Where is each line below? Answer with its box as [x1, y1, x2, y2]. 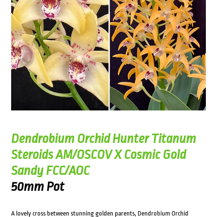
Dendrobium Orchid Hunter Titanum [11, 131, 196, 146]
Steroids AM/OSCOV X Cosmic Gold [11, 147, 186, 162]
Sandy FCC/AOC [11, 163, 90, 178]
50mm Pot [11, 179, 64, 194]
